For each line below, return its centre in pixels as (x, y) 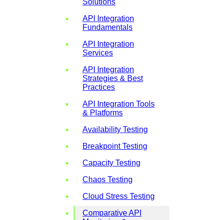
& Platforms (103, 112)
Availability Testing (115, 129)
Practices (99, 87)
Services (98, 53)
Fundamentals (108, 27)
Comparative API (112, 213)
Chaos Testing (108, 179)
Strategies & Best (113, 78)
